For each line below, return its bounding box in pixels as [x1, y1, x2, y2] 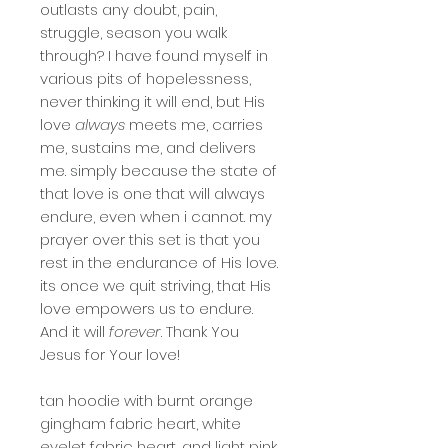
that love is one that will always [40, 182, 265, 204]
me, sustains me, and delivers [40, 136, 256, 158]
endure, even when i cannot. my [40, 205, 272, 227]
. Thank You [161, 320, 239, 342]
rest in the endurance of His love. [40, 251, 278, 273]
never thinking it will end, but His [40, 90, 265, 112]
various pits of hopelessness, [40, 67, 251, 89]
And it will [40, 320, 109, 342]
